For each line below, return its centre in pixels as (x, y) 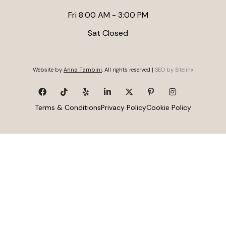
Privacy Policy (124, 107)
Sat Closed (108, 33)
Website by (48, 70)
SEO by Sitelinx (174, 70)
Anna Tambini (83, 70)
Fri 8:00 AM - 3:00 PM (108, 15)
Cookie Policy (169, 107)
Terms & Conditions (68, 107)
